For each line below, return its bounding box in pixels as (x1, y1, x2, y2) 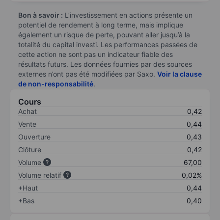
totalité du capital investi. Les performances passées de (18, 40, 197, 49)
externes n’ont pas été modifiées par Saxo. (18, 69, 157, 78)
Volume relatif (18, 170, 61, 179)
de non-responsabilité (18, 79, 93, 88)
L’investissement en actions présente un (63, 10, 192, 19)
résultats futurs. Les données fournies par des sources (18, 59, 192, 68)
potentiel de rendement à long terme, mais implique (18, 20, 183, 29)
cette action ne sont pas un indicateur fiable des (18, 50, 173, 58)
